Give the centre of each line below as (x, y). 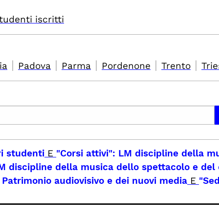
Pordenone (126, 66)
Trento (176, 66)
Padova (34, 66)
